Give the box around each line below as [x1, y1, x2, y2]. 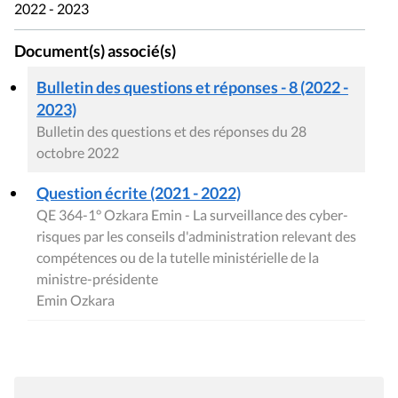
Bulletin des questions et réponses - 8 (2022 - [36, 76, 348, 97]
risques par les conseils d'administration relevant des [36, 227, 356, 244]
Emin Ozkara [36, 291, 115, 308]
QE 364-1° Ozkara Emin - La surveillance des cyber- [36, 205, 348, 223]
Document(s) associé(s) [14, 42, 176, 61]
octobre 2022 [36, 143, 119, 161]
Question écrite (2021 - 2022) [36, 182, 241, 203]
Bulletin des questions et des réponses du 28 [36, 122, 306, 139]
